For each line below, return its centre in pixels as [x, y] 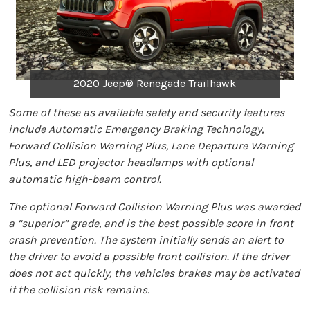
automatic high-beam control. [85, 179]
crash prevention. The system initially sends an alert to [146, 240]
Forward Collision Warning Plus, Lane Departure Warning [151, 146]
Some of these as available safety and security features [146, 113]
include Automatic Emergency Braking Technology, [136, 129]
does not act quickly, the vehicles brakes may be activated [154, 273]
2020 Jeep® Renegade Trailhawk [155, 84]
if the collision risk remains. [79, 290]
